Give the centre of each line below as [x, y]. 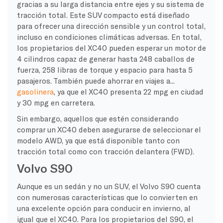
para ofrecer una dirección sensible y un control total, [111, 26]
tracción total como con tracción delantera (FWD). [105, 151]
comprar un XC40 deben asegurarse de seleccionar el [109, 129]
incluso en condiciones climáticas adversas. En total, [109, 37]
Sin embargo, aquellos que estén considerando [98, 118]
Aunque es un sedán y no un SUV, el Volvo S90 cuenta [109, 186]
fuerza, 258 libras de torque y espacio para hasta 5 [105, 69]
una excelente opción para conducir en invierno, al [104, 208]
